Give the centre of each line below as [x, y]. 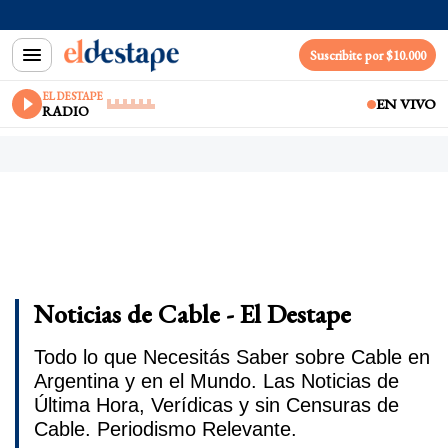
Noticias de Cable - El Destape [192, 314]
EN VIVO [406, 103]
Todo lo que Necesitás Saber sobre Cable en [232, 357]
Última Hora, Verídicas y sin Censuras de [216, 405]
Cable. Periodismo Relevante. [165, 429]
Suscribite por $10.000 [367, 55]
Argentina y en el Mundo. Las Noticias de [216, 381]
